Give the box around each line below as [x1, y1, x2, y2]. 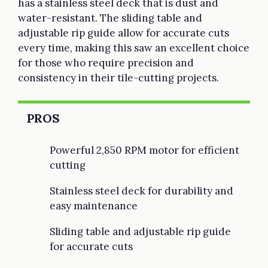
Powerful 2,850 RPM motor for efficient [50, 143, 239, 157]
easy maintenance [50, 199, 138, 212]
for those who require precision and [18, 56, 194, 69]
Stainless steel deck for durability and [50, 184, 233, 197]
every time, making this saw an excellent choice [18, 41, 249, 54]
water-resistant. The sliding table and [18, 11, 202, 25]
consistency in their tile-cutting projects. [18, 71, 219, 84]
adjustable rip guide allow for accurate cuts [18, 26, 229, 39]
